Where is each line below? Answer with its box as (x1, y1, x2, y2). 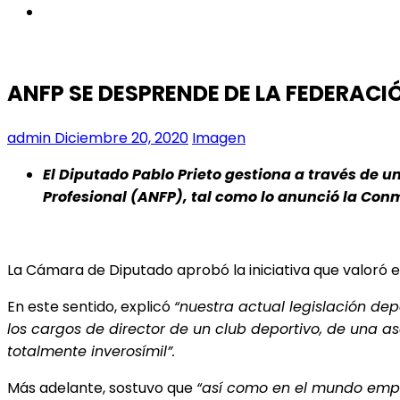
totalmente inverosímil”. (7, 340, 175, 362)
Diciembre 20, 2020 (51, 127, 188, 148)
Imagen (192, 127, 246, 148)
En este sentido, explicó (7, 296, 174, 317)
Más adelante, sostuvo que (7, 377, 196, 398)
